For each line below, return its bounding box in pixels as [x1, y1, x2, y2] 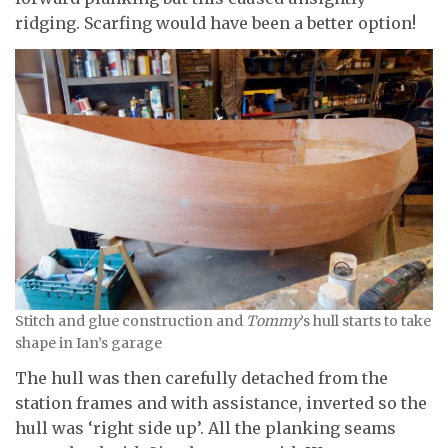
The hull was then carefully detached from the [15, 368, 388, 389]
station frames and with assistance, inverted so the [15, 393, 427, 414]
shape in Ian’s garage [15, 333, 162, 352]
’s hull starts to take [300, 311, 431, 330]
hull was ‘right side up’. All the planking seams [15, 418, 396, 439]
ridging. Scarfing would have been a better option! [15, 13, 416, 33]
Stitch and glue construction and [15, 311, 246, 330]
